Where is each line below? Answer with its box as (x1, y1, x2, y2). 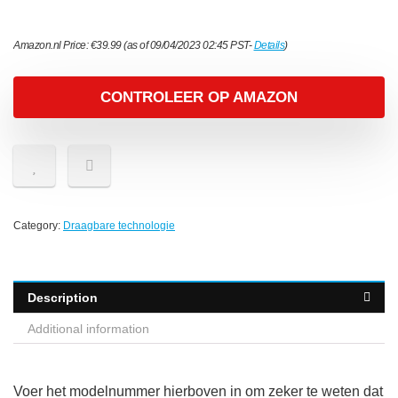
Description (28, 291, 98, 306)
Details (253, 39, 284, 52)
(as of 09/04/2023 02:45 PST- (121, 39, 254, 52)
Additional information (28, 322, 149, 337)
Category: (13, 219, 63, 233)
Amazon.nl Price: (13, 39, 91, 52)
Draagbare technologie (63, 219, 175, 233)
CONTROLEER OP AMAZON (100, 89, 298, 107)
